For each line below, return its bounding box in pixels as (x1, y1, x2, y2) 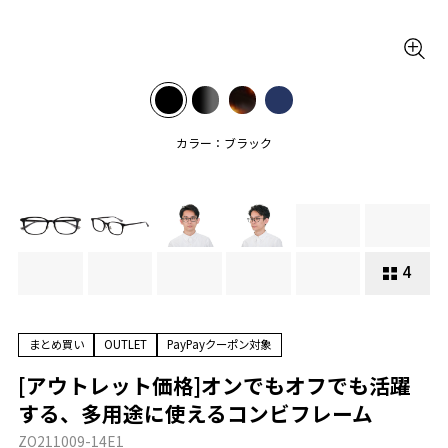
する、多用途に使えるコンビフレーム (18, 397, 374, 428)
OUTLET (103, 336, 147, 353)
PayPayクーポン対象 (167, 336, 272, 353)
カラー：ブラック (175, 134, 272, 152)
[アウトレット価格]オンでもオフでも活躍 (18, 369, 412, 400)
